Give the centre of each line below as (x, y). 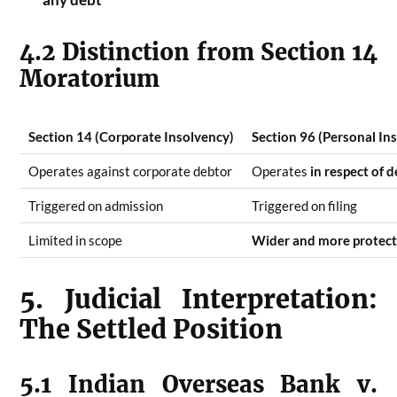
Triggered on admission (96, 205)
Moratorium (90, 79)
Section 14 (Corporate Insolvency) (132, 136)
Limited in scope (76, 240)
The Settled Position (152, 330)
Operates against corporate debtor (131, 171)
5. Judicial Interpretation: (198, 300)
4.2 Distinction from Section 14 (198, 52)
